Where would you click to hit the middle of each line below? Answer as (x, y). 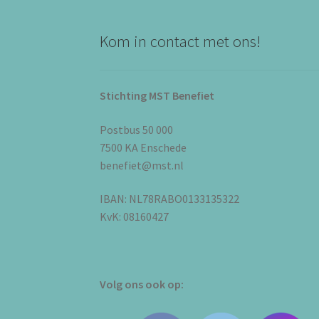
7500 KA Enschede (143, 147)
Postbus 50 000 (137, 129)
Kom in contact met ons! (181, 41)
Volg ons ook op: (142, 284)
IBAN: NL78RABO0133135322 (170, 199)
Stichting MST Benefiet (157, 95)
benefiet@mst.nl (142, 165)
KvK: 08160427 (135, 217)
